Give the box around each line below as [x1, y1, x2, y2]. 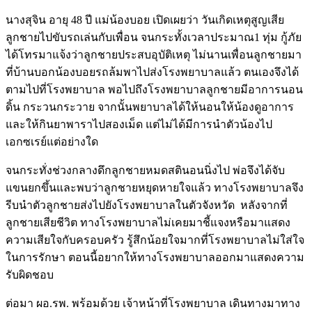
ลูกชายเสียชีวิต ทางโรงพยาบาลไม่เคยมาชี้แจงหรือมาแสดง [6, 216, 290, 228]
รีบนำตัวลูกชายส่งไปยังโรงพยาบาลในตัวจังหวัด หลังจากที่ [6, 198, 288, 211]
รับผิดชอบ [6, 268, 54, 281]
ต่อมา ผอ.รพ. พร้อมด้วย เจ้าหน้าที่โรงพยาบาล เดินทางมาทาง [6, 297, 300, 309]
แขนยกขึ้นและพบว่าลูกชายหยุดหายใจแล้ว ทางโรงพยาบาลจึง [6, 181, 304, 194]
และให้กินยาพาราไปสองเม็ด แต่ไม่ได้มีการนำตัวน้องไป [6, 118, 272, 130]
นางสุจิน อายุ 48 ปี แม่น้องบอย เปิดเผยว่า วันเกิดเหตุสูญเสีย [6, 13, 284, 26]
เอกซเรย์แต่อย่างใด [6, 135, 98, 148]
